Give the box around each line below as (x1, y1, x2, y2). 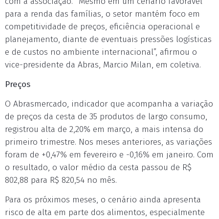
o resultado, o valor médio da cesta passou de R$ (5, 162, 192, 173)
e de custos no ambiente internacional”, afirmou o (5, 47, 197, 57)
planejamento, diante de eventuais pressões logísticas (5, 34, 212, 44)
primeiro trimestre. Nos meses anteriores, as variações (5, 137, 212, 147)
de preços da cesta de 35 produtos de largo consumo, (5, 111, 207, 122)
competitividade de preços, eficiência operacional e (5, 22, 200, 32)
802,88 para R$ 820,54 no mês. (5, 175, 117, 185)
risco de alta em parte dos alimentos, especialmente (5, 207, 205, 218)
